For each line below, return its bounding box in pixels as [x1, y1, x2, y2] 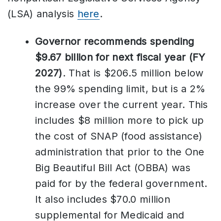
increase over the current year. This [35, 98, 208, 110]
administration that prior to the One [35, 146, 205, 158]
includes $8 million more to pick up [35, 114, 204, 126]
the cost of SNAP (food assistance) [35, 130, 203, 142]
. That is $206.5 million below [62, 67, 204, 79]
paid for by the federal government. [35, 177, 208, 189]
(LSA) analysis [7, 7, 77, 20]
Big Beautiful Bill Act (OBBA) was [35, 161, 190, 174]
